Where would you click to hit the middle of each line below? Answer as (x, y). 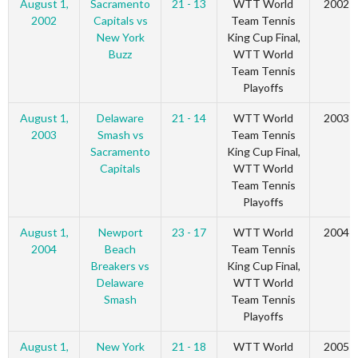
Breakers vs (120, 266)
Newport (120, 233)
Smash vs (120, 135)
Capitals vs (120, 21)
